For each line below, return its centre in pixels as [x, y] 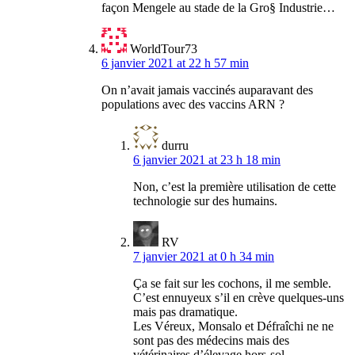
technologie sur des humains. [205, 201]
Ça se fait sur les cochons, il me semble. [232, 284]
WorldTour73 [164, 49]
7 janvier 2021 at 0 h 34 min [204, 257]
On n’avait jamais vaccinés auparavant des [207, 90]
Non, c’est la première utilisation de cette [235, 187]
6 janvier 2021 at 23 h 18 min [207, 160]
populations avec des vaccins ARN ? [193, 105]
